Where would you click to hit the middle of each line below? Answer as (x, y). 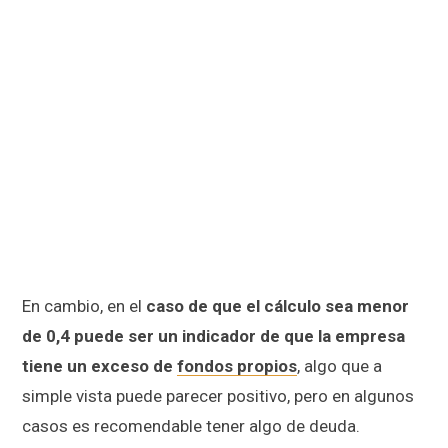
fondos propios (237, 366)
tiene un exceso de (99, 366)
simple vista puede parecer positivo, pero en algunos (218, 396)
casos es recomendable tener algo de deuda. (191, 426)
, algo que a (339, 366)
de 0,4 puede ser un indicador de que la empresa (213, 336)
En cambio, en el (84, 306)
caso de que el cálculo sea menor (277, 306)
